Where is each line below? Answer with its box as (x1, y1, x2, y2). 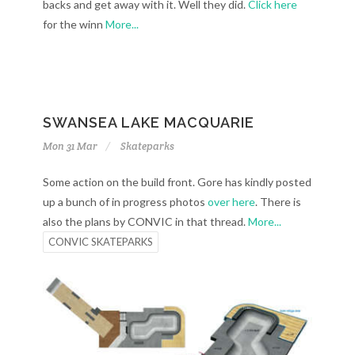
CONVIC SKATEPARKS (48, 235, 153, 248)
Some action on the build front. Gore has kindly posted (43, 175, 311, 189)
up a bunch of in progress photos (43, 195, 208, 208)
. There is (255, 195, 301, 208)
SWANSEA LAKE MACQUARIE (43, 114, 254, 131)
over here (208, 195, 255, 208)
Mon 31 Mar (43, 139, 97, 153)
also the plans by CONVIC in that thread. (43, 215, 248, 228)
